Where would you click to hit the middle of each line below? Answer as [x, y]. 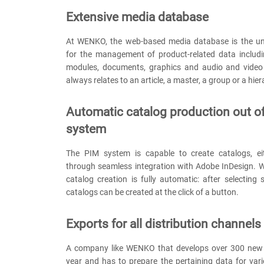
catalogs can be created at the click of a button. [153, 192]
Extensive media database [137, 17]
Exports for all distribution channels [164, 224]
